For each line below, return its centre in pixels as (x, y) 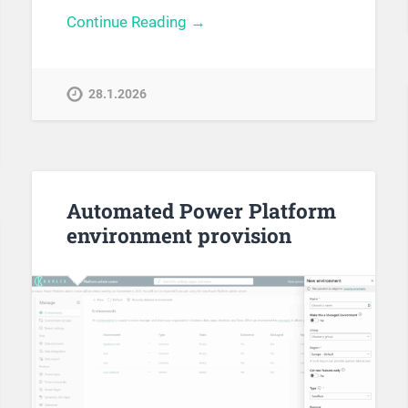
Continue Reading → (136, 22)
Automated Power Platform (201, 211)
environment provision (178, 235)
